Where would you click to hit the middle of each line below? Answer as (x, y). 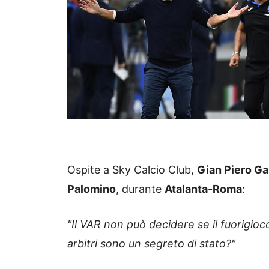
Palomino (92, 189)
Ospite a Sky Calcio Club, (132, 169)
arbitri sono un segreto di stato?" (153, 243)
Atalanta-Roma (203, 189)
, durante (140, 189)
